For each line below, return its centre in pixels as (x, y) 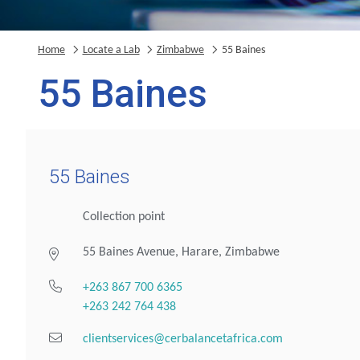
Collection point (124, 217)
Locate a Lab (111, 51)
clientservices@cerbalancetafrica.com (183, 339)
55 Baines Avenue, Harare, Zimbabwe (182, 252)
